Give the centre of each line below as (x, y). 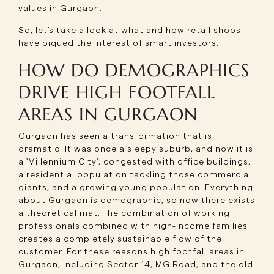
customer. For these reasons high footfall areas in (131, 252)
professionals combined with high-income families (133, 226)
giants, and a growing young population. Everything (136, 187)
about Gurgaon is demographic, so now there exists (137, 200)
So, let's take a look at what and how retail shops (130, 30)
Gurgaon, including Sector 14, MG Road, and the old (136, 265)
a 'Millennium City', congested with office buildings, (135, 162)
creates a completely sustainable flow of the (120, 239)
